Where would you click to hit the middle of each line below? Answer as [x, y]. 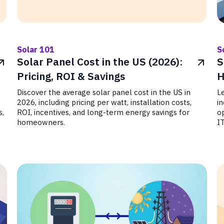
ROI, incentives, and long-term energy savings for [103, 112]
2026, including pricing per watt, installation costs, [104, 102]
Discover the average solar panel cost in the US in [104, 92]
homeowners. [41, 122]
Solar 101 [36, 49]
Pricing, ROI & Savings [71, 76]
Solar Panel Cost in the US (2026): [100, 62]
